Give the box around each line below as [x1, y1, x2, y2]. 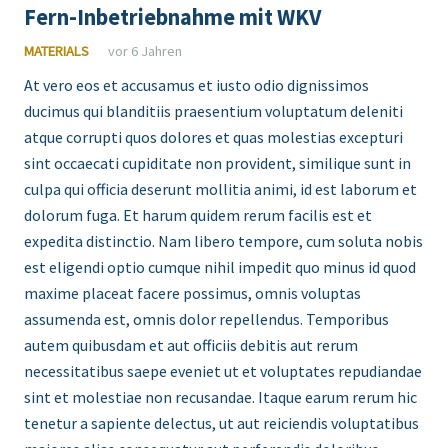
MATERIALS [24, 42, 89, 61]
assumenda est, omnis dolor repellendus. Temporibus [24, 309, 389, 330]
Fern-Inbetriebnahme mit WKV [24, 3, 321, 32]
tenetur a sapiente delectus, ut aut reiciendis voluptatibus [24, 413, 419, 434]
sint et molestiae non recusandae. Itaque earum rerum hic [24, 387, 417, 408]
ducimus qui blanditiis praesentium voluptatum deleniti [24, 101, 403, 122]
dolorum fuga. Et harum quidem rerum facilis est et [24, 205, 372, 226]
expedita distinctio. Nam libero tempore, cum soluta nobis [24, 231, 423, 252]
